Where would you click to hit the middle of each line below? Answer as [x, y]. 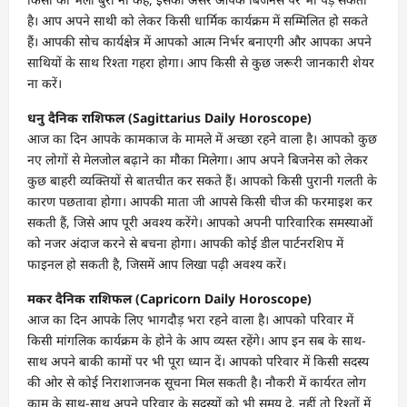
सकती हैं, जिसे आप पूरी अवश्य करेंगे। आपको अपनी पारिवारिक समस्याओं [200, 222]
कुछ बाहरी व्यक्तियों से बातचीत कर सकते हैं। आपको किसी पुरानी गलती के [202, 180]
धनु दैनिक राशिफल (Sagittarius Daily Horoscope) [169, 117]
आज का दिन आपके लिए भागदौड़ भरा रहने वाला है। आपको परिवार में [190, 319]
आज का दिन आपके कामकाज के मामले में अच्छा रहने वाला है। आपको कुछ [202, 138]
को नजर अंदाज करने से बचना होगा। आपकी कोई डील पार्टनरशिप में [185, 243]
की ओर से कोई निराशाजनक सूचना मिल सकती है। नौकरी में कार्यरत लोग [197, 382]
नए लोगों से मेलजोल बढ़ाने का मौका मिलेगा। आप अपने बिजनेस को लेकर [198, 159]
